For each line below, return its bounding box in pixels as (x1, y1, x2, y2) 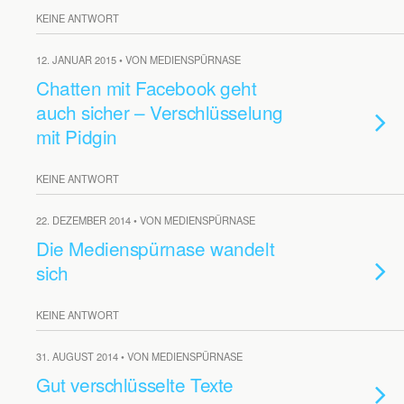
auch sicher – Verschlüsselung (36, 98, 283, 125)
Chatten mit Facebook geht (36, 74, 257, 101)
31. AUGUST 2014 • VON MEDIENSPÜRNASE (36, 349, 243, 363)
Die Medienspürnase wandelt (36, 234, 275, 262)
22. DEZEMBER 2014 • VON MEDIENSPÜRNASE (36, 213, 255, 227)
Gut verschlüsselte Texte (36, 371, 234, 398)
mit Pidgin (36, 123, 117, 150)
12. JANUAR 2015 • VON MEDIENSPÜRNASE (36, 52, 241, 67)
